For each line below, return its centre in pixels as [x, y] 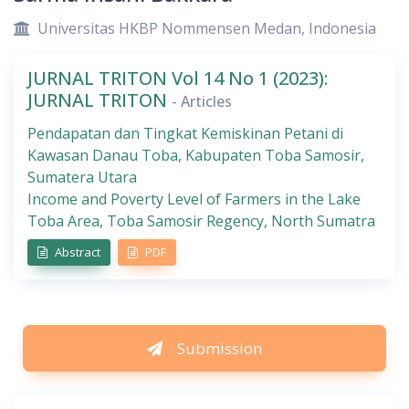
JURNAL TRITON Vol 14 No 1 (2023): [178, 79]
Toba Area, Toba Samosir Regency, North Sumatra [201, 221]
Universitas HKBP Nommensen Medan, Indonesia [207, 29]
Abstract [78, 252]
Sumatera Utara [82, 178]
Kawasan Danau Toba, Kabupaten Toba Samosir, [196, 156]
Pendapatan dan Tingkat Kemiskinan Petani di [185, 134]
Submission [220, 349]
